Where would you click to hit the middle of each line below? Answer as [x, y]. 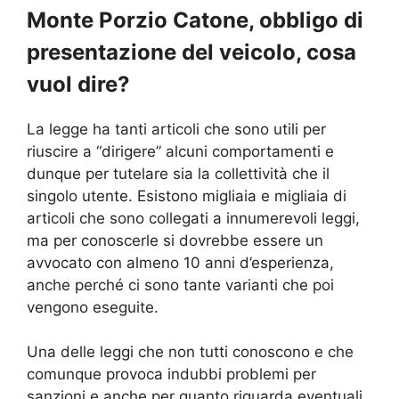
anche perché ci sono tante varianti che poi [180, 285]
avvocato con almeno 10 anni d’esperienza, [180, 262]
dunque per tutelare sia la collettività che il [178, 173]
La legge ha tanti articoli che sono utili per [176, 129]
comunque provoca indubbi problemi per [171, 375]
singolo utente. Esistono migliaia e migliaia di [187, 195]
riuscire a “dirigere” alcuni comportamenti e [180, 151]
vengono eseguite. [93, 307]
